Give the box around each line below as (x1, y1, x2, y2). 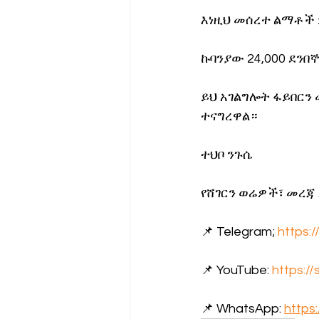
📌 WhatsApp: (201, 302, 284, 316)
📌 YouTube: (201, 263, 272, 278)
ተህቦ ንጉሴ (201, 148, 252, 162)
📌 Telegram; (201, 225, 278, 239)
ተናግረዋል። (201, 110, 258, 124)
